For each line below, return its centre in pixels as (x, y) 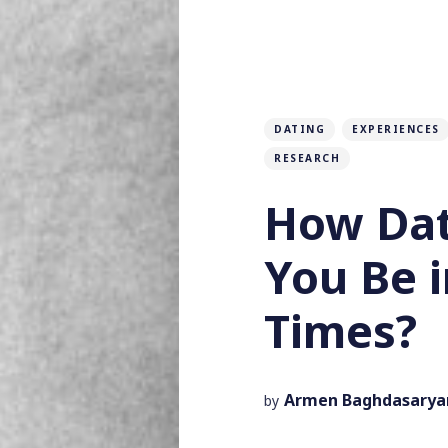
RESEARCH (307, 157)
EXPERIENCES (396, 128)
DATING (299, 128)
